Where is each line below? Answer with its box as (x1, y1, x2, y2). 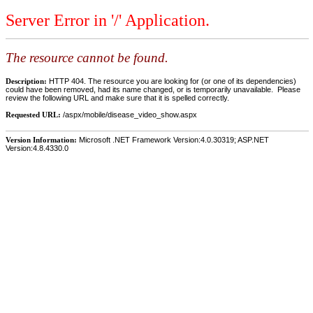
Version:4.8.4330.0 (6, 143, 68, 152)
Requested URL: (6, 110, 63, 119)
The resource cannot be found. (6, 50, 168, 66)
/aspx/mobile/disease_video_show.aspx (63, 110, 197, 119)
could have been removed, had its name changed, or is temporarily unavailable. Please (6, 85, 300, 94)
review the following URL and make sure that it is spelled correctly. (6, 93, 229, 102)
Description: (6, 76, 49, 85)
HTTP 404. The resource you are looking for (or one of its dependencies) (49, 76, 296, 85)
